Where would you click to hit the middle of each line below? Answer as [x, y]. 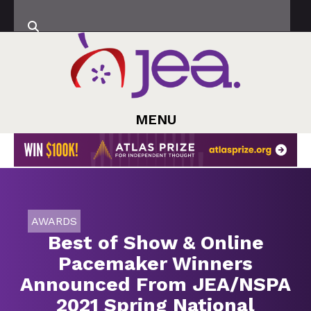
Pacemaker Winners [155, 263]
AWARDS [54, 221]
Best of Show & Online [155, 242]
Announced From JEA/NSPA [155, 284]
